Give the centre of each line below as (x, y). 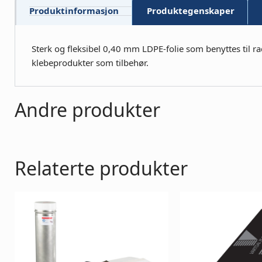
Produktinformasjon (74, 10)
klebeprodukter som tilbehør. (90, 62)
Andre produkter (87, 109)
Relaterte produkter (101, 168)
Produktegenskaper (191, 10)
